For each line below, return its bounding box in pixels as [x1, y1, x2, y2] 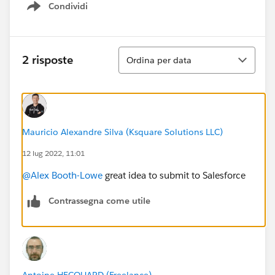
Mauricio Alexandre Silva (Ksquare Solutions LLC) [22, 126, 223, 137]
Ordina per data [126, 54, 192, 66]
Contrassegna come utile [48, 195, 150, 206]
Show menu [39, 7, 88, 18]
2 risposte [22, 53, 73, 68]
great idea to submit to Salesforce [103, 169, 246, 181]
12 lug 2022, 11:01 [22, 147, 85, 158]
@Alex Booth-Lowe [22, 169, 103, 181]
